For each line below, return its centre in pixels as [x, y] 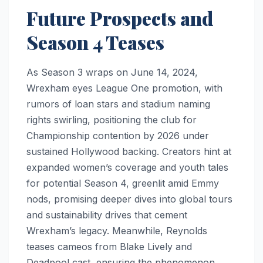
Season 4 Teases [95, 42]
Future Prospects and [120, 18]
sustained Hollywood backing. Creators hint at [129, 151]
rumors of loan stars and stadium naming [118, 104]
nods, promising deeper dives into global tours [129, 199]
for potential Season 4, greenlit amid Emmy [123, 183]
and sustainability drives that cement [107, 215]
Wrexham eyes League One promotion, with [124, 88]
